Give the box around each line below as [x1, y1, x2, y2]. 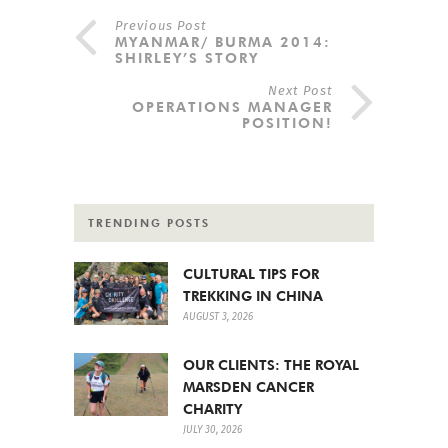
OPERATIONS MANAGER [132, 99, 333, 116]
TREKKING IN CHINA [183, 288, 323, 305]
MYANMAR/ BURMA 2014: [115, 34, 331, 51]
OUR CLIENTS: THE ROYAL [183, 356, 359, 373]
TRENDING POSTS [88, 216, 210, 231]
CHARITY [183, 400, 242, 417]
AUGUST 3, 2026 [183, 311, 253, 324]
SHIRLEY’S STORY [115, 50, 259, 67]
